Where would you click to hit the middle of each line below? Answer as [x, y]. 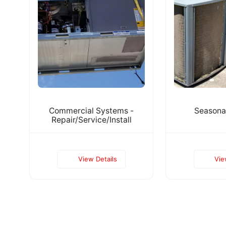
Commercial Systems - [92, 110]
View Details [97, 159]
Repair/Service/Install [91, 120]
